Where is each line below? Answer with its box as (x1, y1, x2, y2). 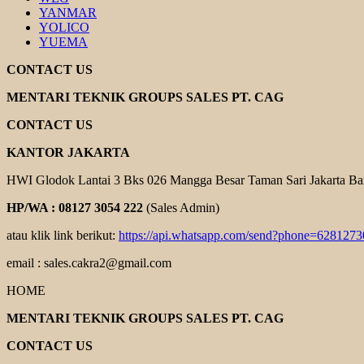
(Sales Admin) (143, 201, 219, 214)
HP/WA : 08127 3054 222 (6, 201, 143, 214)
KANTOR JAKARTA (6, 145, 130, 159)
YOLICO (39, 20, 89, 34)
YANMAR (39, 6, 97, 19)
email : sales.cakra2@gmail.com (6, 256, 171, 270)
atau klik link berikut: (6, 228, 119, 242)
